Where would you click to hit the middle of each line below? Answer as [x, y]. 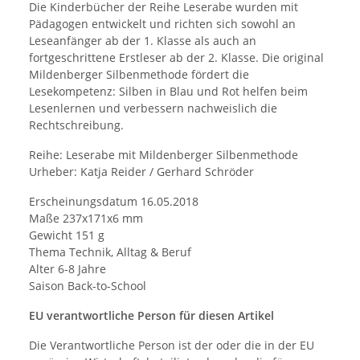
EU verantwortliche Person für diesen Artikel [151, 316]
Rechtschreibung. [76, 125]
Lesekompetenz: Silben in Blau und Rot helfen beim [168, 92]
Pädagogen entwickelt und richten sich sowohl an [162, 24]
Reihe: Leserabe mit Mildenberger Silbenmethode [164, 155]
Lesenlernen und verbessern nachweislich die [153, 108]
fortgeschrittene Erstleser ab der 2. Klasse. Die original [176, 58]
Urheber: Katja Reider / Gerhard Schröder [141, 172]
